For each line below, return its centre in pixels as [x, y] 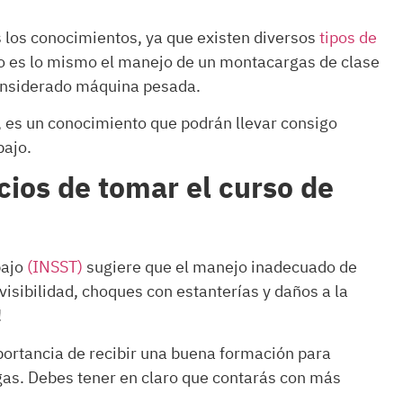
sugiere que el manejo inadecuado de [220, 268]
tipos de [348, 38]
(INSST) [55, 268]
